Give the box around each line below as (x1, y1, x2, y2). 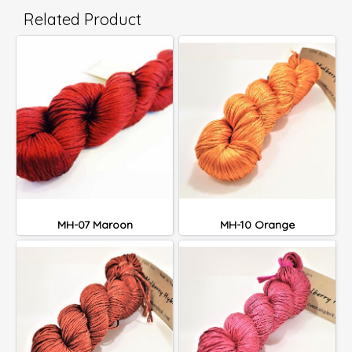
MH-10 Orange (220, 218, 295, 232)
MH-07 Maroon (57, 218, 133, 232)
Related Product (24, 9, 141, 29)
